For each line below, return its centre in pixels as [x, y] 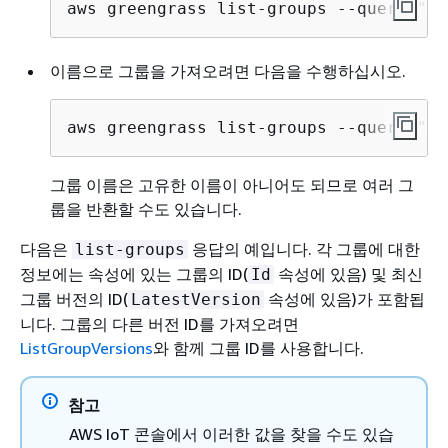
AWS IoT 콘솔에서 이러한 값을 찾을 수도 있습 [231, 434]
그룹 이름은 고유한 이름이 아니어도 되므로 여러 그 [232, 185]
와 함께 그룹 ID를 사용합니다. [258, 348]
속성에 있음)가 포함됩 [344, 299]
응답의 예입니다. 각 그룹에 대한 [304, 249]
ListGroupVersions [86, 348]
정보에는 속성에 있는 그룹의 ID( [134, 274]
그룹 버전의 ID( [74, 299]
